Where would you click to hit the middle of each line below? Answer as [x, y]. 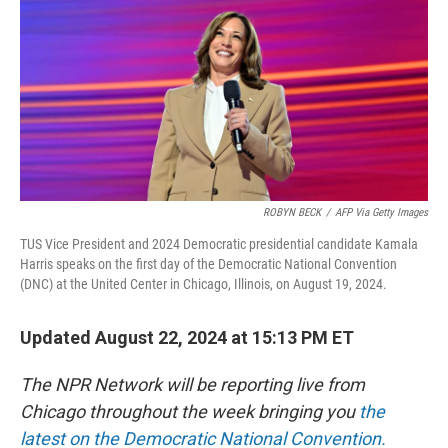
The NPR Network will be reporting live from [192, 384]
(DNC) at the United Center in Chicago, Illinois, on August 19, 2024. [203, 284]
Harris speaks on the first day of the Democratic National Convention [208, 264]
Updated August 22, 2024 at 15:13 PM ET [187, 337]
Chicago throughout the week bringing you [189, 411]
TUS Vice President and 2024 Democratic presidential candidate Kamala [219, 244]
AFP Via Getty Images [381, 212]
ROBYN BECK [292, 212]
